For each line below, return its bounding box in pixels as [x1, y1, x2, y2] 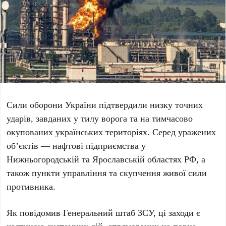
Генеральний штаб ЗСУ [63, 206, 154, 219]
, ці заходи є [153, 206, 201, 219]
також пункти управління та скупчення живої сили [7, 166, 207, 179]
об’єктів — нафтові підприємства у [7, 139, 146, 152]
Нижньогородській [7, 153, 80, 165]
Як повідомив [7, 206, 64, 219]
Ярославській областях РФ [92, 153, 197, 165]
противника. [7, 180, 56, 193]
